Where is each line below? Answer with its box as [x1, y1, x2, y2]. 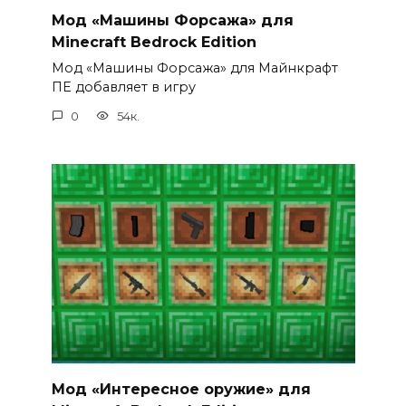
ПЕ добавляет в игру [51, 79, 196, 96]
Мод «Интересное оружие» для [51, 380, 311, 398]
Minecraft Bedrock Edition [51, 33, 256, 51]
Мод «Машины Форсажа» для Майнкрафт [51, 60, 338, 77]
